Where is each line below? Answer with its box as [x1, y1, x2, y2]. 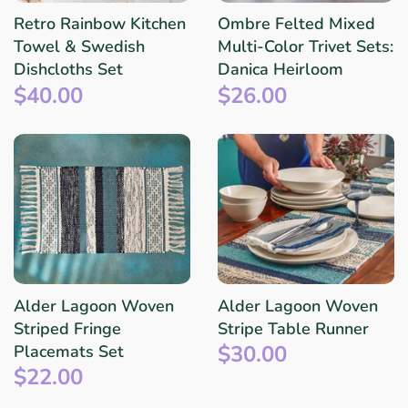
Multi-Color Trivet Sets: [218, 36, 393, 58]
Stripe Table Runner [218, 317, 369, 340]
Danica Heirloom [218, 58, 343, 81]
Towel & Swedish [14, 36, 145, 58]
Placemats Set [14, 340, 124, 362]
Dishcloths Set [14, 58, 123, 81]
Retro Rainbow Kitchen [14, 13, 186, 36]
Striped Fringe [14, 317, 121, 340]
